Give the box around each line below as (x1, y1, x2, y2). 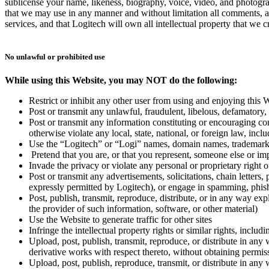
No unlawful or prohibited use (5, 52, 105, 62)
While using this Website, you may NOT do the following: (5, 75, 237, 86)
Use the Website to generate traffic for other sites (29, 214, 212, 225)
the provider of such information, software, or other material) (29, 204, 258, 214)
